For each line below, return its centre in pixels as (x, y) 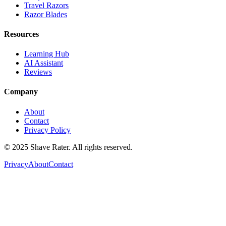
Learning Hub (47, 54)
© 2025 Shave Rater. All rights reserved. (68, 147)
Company (21, 92)
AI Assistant (44, 63)
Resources (21, 34)
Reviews (38, 72)
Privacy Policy (47, 130)
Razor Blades (46, 14)
